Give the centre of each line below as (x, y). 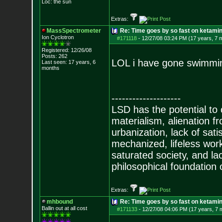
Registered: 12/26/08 (66, 50)
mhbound (59, 202)
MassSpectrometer (74, 31)
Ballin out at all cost (64, 208)
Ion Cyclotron (57, 37)
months (50, 68)
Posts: (49, 56)
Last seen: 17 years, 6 (68, 62)
